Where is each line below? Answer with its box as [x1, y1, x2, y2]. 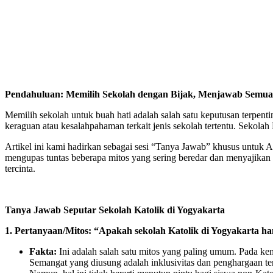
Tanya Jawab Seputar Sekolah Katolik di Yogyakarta [5, 204, 225, 215]
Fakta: [29, 246, 57, 257]
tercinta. [5, 163, 35, 174]
